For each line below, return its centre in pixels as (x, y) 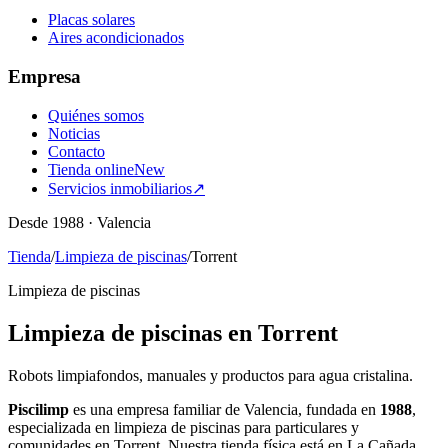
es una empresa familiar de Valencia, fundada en (224, 409)
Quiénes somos (96, 115)
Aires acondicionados (116, 38)
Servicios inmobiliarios (120, 188)
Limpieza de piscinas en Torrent (173, 332)
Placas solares (91, 20)
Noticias (74, 133)
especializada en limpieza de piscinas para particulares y (183, 427)
